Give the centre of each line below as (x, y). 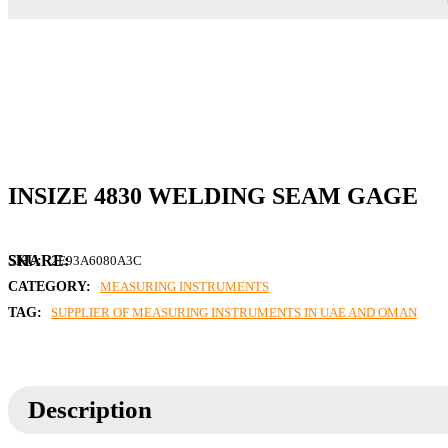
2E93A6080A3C (96, 261)
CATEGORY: (51, 287)
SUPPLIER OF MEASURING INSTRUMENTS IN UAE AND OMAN (234, 313)
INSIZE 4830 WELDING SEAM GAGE (213, 196)
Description (90, 410)
